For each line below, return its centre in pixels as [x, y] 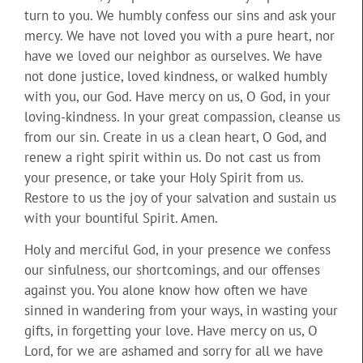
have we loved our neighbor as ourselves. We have [173, 56]
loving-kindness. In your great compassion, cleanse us [182, 116]
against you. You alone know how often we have [166, 290]
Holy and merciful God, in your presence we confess [177, 250]
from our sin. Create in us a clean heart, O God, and [175, 137]
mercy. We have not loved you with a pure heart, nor [179, 35]
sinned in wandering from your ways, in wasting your [181, 311]
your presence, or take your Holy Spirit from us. [164, 177]
